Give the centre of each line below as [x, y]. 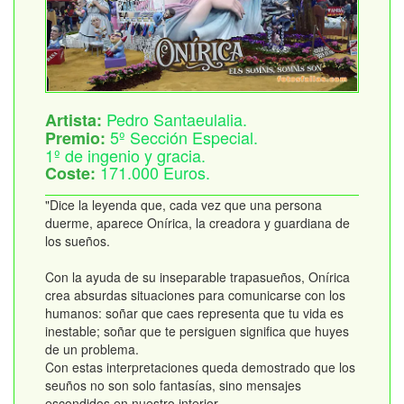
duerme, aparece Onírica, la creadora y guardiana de [197, 223]
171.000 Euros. [155, 173]
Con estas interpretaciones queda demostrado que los [200, 367]
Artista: [76, 120]
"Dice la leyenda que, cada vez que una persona [184, 205]
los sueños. [78, 241]
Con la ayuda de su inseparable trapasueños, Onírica [197, 277]
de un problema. [92, 349]
